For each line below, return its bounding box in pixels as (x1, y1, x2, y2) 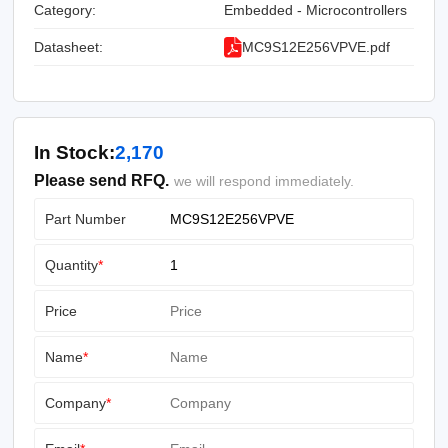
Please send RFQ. (34, 171, 170, 189)
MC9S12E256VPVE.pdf (242, 38, 390, 55)
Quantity (45, 256, 99, 273)
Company (45, 394, 107, 411)
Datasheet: (34, 38, 104, 55)
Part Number (45, 210, 127, 227)
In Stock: (34, 141, 116, 163)
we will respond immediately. (174, 172, 355, 189)
